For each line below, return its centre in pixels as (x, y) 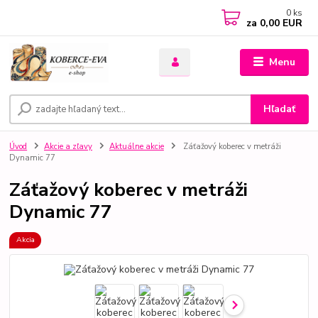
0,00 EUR (280, 23)
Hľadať (280, 109)
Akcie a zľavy (68, 147)
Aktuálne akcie (136, 147)
